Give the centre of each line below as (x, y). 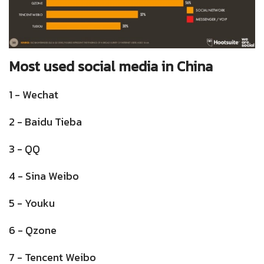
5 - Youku (32, 203)
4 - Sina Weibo (44, 176)
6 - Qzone (33, 230)
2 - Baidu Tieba (45, 121)
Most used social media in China (111, 66)
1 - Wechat (34, 94)
